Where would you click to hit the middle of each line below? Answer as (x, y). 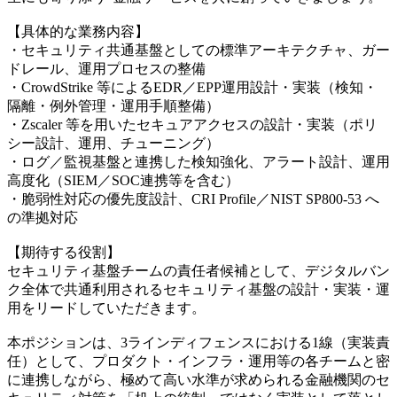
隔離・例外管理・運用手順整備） (113, 105)
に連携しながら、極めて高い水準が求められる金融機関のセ (198, 379)
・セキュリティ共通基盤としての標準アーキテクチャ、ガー (198, 50)
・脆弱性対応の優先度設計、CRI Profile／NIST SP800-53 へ (193, 198)
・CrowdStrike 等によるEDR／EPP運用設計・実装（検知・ (192, 87)
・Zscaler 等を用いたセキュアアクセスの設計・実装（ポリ (192, 124)
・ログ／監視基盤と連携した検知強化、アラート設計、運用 (198, 161)
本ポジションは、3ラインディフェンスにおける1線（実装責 (198, 342)
